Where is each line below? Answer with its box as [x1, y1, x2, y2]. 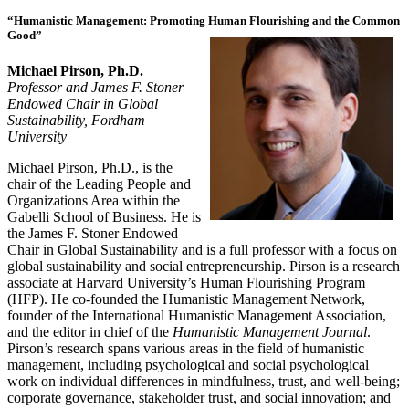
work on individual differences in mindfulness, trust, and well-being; [7, 372, 400, 389]
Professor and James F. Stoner [7, 79, 184, 95]
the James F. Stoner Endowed [7, 225, 178, 241]
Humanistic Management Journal [173, 323, 367, 340]
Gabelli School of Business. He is [7, 208, 201, 225]
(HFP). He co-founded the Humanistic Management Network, [7, 290, 365, 307]
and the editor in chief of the [7, 323, 173, 340]
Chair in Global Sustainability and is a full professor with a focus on [7, 241, 397, 257]
